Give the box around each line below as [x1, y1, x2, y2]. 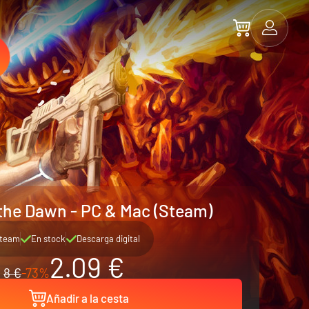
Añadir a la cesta [46, 291, 129, 305]
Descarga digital [76, 233, 140, 244]
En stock [30, 233, 66, 244]
